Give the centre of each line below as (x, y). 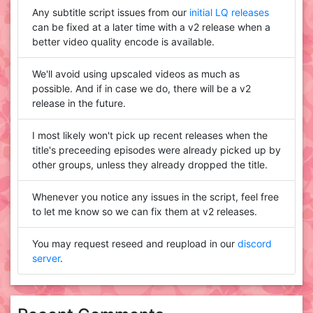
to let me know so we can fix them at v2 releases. (145, 212)
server (46, 259)
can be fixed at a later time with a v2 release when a (151, 27)
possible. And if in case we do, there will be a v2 (141, 89)
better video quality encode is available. (123, 42)
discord (255, 244)
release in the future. (79, 103)
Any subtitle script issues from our (111, 13)
